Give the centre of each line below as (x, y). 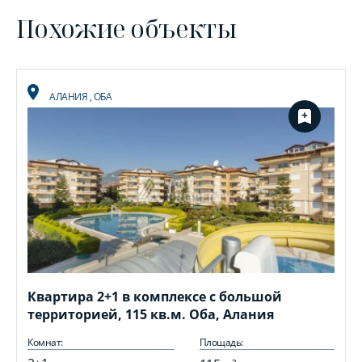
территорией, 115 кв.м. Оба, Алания (151, 314)
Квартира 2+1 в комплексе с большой (155, 297)
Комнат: (45, 342)
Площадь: (221, 342)
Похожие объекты (126, 29)
